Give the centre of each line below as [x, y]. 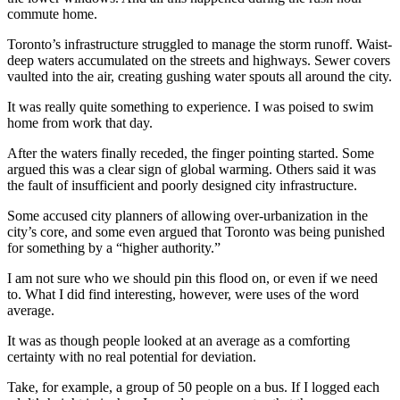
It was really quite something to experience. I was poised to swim [190, 107]
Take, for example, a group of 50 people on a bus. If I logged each [193, 387]
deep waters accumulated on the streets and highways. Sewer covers [199, 61]
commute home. [52, 14]
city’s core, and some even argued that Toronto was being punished [196, 232]
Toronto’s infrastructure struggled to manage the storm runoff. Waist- [200, 45]
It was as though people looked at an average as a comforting [179, 341]
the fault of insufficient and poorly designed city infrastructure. [182, 186]
